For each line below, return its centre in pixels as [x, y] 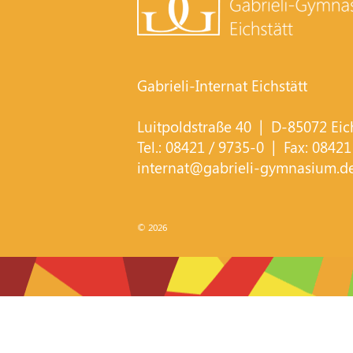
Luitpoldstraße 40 [195, 126]
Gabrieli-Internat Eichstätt [223, 85]
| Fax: [288, 147]
